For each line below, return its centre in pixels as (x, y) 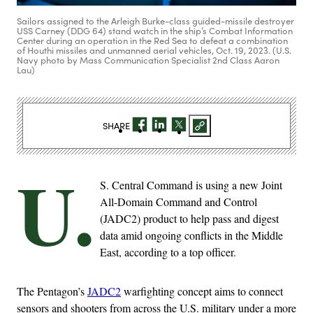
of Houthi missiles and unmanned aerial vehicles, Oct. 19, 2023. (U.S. (154, 51)
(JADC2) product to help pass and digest (189, 219)
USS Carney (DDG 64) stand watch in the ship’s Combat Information (155, 31)
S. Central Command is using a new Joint (191, 185)
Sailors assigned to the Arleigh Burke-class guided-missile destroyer (155, 21)
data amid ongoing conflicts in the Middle (191, 235)
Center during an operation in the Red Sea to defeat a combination (152, 41)
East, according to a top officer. (168, 252)
